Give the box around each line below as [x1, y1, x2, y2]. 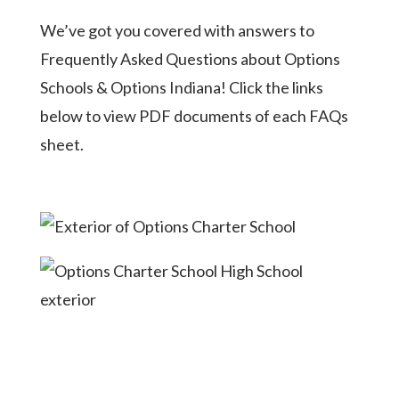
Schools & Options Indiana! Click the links [39, 77, 323, 97]
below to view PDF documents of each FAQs [39, 106, 348, 126]
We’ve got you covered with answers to [39, 20, 314, 40]
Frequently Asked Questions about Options [39, 49, 340, 69]
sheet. [39, 134, 84, 154]
